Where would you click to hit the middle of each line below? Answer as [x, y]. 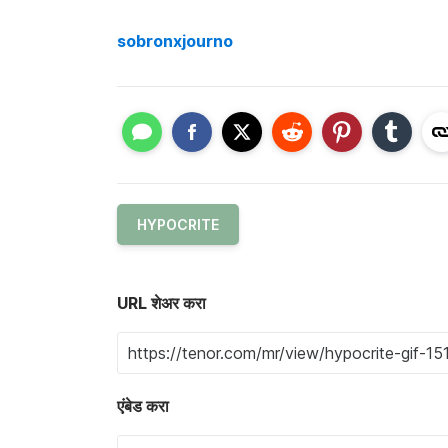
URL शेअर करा [161, 303]
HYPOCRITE [178, 225]
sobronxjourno [175, 40]
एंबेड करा [143, 406]
